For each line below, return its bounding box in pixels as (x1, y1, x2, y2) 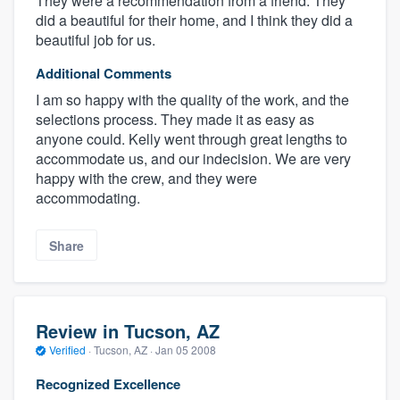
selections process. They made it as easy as (36, 109, 314, 130)
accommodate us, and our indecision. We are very (36, 148, 351, 170)
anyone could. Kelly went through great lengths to (36, 129, 347, 150)
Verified (46, 342, 88, 358)
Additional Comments (36, 63, 171, 84)
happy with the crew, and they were (36, 168, 257, 189)
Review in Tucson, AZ (36, 318, 220, 345)
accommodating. (36, 187, 140, 209)
